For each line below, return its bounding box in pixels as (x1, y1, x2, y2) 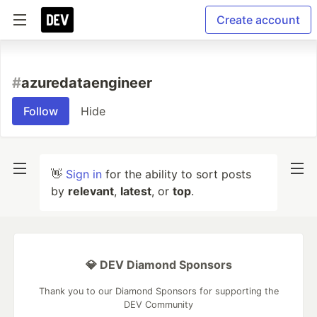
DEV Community (124, 299, 193, 310)
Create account (217, 13, 300, 27)
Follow (23, 104, 58, 118)
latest (120, 184, 151, 198)
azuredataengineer (21, 74, 152, 91)
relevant (68, 184, 114, 198)
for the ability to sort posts (102, 167, 251, 181)
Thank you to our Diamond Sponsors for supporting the (38, 286, 279, 296)
